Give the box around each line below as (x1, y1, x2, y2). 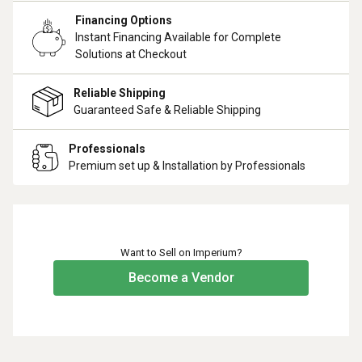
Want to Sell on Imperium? (120, 246, 242, 259)
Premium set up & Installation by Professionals (69, 159, 305, 172)
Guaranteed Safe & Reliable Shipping (74, 103, 261, 116)
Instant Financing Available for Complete (75, 31, 281, 44)
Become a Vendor (128, 270, 234, 285)
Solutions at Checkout (75, 48, 187, 61)
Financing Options (75, 14, 172, 27)
